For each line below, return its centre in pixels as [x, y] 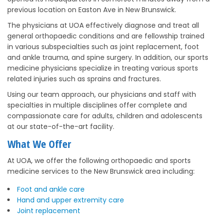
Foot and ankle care [51, 189]
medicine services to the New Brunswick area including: [101, 171]
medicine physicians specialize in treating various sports [103, 68]
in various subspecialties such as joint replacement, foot [103, 47]
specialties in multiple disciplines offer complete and [97, 105]
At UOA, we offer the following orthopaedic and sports [99, 161]
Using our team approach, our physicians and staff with [102, 94]
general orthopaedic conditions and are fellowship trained [106, 36]
